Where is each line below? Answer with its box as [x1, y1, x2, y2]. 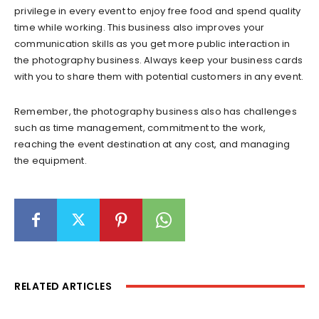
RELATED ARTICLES [14, 278, 112, 293]
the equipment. [14, 153, 87, 167]
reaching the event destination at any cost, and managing [14, 137, 291, 151]
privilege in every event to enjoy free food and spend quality [14, 4, 301, 18]
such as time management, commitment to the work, [14, 120, 266, 135]
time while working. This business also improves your [14, 20, 265, 34]
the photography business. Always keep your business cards [14, 53, 303, 67]
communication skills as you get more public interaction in [14, 36, 291, 51]
